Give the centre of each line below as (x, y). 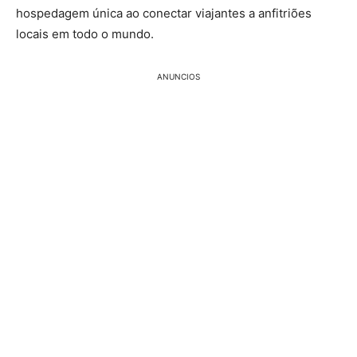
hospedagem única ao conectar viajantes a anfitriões (164, 14)
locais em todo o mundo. (85, 34)
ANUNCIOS (178, 77)
